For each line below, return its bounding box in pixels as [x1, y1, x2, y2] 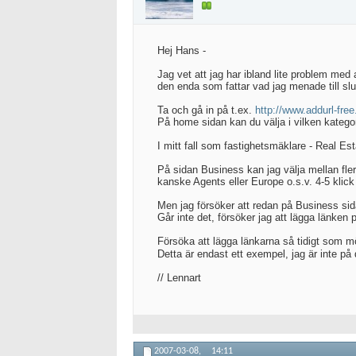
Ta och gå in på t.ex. [157, 104, 255, 116]
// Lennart [157, 272, 201, 284]
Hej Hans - [157, 44, 206, 56]
